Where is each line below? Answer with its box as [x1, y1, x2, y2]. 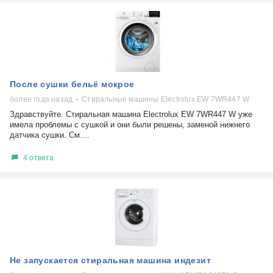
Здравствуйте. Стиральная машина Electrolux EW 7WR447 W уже [10, 110, 252, 119]
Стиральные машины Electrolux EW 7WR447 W [82, 95, 250, 104]
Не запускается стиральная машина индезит [10, 255, 211, 265]
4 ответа [23, 153, 54, 162]
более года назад [10, 95, 73, 104]
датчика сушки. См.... [10, 130, 90, 140]
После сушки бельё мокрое [10, 79, 135, 89]
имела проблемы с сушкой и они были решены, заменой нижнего [10, 120, 250, 129]
